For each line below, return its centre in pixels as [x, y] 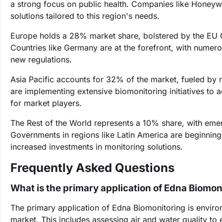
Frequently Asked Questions [92, 168]
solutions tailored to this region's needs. [85, 16]
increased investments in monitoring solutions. [97, 147]
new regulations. [41, 59]
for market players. [46, 103]
